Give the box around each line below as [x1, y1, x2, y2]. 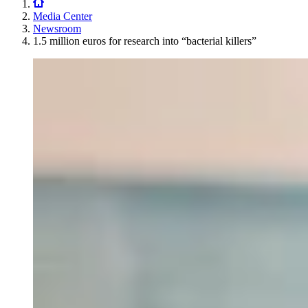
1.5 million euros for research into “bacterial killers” [33, 34, 256, 47]
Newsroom [33, 22, 81, 34]
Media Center [33, 10, 92, 22]
